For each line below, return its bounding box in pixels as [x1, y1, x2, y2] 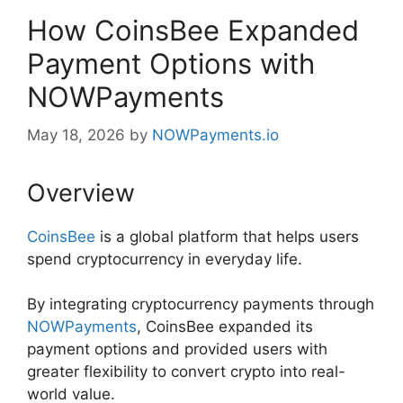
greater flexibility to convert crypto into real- [27, 363, 345, 381]
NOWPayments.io [152, 125, 279, 144]
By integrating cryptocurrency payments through [27, 295, 374, 314]
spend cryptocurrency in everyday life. [27, 249, 307, 268]
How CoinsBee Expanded [27, 13, 359, 48]
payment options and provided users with [27, 340, 327, 359]
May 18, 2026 [27, 125, 125, 144]
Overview [27, 177, 135, 208]
